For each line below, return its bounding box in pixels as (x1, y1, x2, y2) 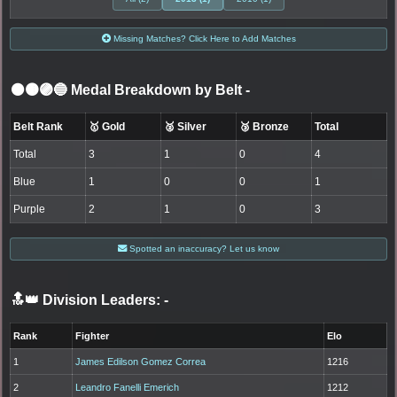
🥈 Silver (164, 120, 207, 133)
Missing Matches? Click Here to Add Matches (110, 33, 296, 43)
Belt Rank (13, 120, 64, 133)
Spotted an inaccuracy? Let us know (127, 243, 279, 253)
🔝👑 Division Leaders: (11, 292, 160, 307)
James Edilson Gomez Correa (75, 355, 206, 367)
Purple (13, 202, 46, 215)
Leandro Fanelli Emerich (75, 381, 180, 393)
